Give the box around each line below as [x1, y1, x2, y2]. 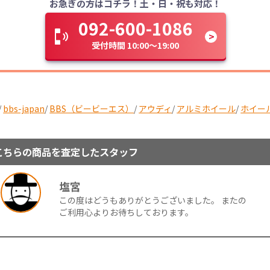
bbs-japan [3, 102, 45, 115]
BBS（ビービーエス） [49, 102, 134, 115]
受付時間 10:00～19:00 [92, 39, 180, 52]
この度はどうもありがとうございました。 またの [59, 193, 247, 206]
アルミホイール [177, 102, 236, 115]
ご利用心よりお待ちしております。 [59, 206, 194, 218]
